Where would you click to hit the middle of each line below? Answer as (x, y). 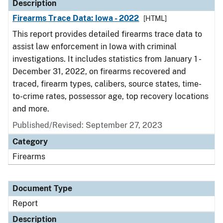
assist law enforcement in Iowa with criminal (95, 47)
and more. (31, 109)
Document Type (42, 188)
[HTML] (155, 18)
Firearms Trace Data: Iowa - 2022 (76, 18)
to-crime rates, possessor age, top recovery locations (111, 96)
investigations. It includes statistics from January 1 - (106, 59)
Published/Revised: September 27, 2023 (87, 125)
